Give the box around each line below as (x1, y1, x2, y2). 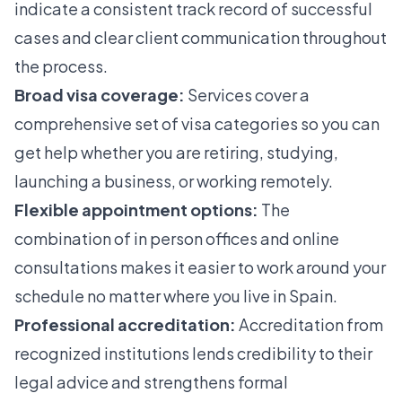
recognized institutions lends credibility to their (14, 343, 372, 364)
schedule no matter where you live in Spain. (14, 285, 337, 307)
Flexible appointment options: (14, 199, 258, 221)
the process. (14, 56, 108, 77)
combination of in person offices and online (14, 228, 339, 249)
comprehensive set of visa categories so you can (14, 113, 380, 135)
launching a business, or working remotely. (14, 170, 333, 192)
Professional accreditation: (14, 314, 236, 336)
